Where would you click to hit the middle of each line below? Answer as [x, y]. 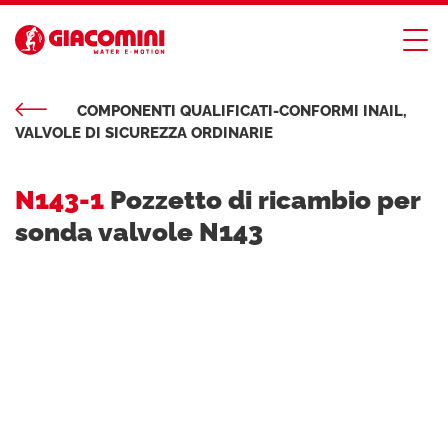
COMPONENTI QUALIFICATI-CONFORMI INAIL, [242, 111]
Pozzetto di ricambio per [262, 200]
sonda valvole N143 [139, 232]
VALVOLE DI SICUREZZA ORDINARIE [144, 133]
